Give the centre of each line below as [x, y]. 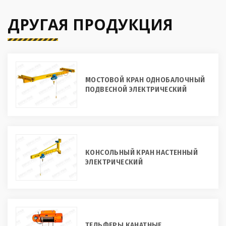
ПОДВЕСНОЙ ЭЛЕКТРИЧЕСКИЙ [136, 89]
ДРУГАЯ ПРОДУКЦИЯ [90, 24]
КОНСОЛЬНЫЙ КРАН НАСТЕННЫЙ [142, 152]
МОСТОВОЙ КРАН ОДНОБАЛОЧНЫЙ [145, 79]
